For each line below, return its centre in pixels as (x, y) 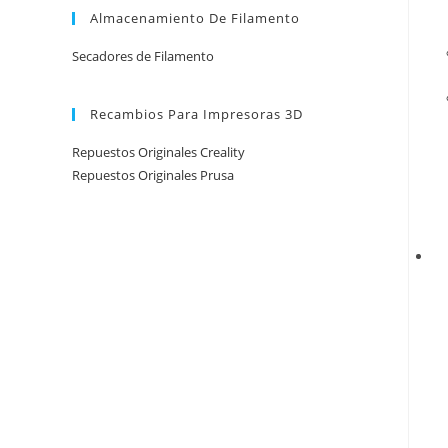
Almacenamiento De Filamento (195, 18)
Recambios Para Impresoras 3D (196, 114)
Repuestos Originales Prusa (153, 175)
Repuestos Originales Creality (158, 152)
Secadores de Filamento (143, 56)
